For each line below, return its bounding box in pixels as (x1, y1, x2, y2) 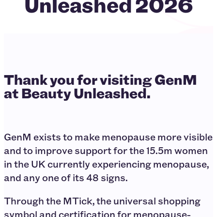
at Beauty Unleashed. (4, 83, 151, 102)
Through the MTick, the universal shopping (4, 194, 201, 207)
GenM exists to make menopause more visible (4, 130, 213, 143)
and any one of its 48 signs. (4, 170, 128, 184)
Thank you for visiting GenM (4, 69, 197, 89)
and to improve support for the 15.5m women (4, 143, 208, 157)
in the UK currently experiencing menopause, (4, 157, 209, 170)
